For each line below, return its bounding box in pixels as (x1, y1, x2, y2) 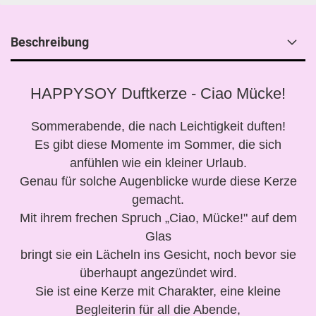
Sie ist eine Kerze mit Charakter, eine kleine (35, 284, 281, 298)
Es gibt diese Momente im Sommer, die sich (35, 138, 281, 152)
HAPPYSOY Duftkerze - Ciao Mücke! (30, 85, 286, 102)
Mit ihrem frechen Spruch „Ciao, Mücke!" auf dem (19, 211, 297, 225)
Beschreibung (11, 35, 89, 49)
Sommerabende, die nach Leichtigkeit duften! (30, 119, 286, 133)
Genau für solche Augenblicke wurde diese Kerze (19, 174, 297, 188)
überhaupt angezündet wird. (79, 266, 237, 280)
